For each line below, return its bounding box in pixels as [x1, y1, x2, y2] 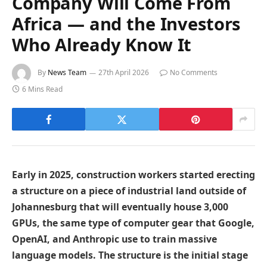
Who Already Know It [12, 33, 192, 57]
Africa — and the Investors [12, 12, 241, 36]
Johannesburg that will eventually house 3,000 [12, 200, 228, 214]
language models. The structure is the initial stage [12, 249, 248, 262]
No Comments [170, 67, 218, 78]
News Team [48, 67, 86, 78]
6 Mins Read [22, 84, 63, 95]
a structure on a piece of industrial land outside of [12, 184, 246, 198]
